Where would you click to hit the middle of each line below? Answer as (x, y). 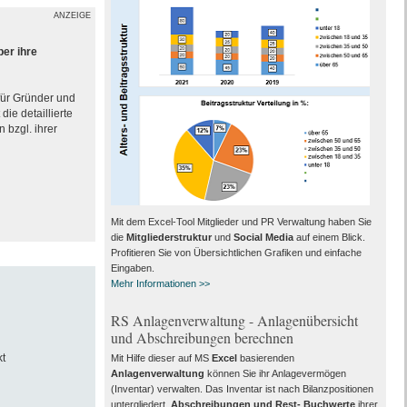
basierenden (265, 358)
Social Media (263, 238)
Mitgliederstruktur (169, 238)
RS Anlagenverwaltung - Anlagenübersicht (234, 321)
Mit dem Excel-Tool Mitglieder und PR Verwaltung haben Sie (241, 222)
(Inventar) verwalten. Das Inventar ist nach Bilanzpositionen (242, 389)
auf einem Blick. (329, 238)
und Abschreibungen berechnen (202, 338)
